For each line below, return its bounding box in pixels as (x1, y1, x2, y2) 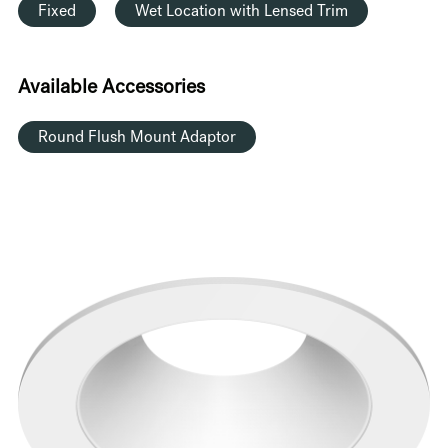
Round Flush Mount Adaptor (37, 131, 236, 148)
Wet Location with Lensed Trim (134, 5, 348, 22)
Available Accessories (17, 79, 205, 100)
